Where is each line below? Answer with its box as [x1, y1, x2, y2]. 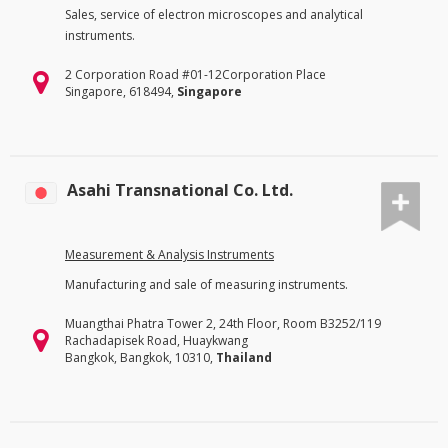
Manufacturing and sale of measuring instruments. [65, 276, 348, 294]
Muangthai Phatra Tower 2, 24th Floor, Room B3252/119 [65, 315, 381, 333]
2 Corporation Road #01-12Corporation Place [65, 65, 326, 83]
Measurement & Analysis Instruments [65, 246, 274, 264]
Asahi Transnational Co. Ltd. [67, 178, 293, 201]
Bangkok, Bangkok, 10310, [65, 349, 216, 367]
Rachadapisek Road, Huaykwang [65, 332, 248, 350]
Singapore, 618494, [65, 82, 177, 100]
